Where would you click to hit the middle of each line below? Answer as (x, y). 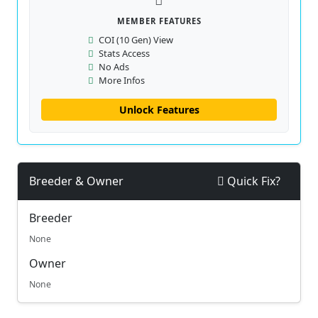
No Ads (113, 67)
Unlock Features (159, 110)
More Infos (121, 80)
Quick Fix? (252, 181)
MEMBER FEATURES (159, 21)
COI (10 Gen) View (135, 40)
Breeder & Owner (76, 181)
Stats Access (123, 53)
